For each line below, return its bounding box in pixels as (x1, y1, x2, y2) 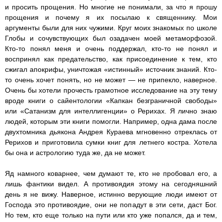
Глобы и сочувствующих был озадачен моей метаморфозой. (5, 34, 217, 43)
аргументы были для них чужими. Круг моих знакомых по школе (5, 24, 217, 32)
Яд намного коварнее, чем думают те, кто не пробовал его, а (5, 169, 217, 178)
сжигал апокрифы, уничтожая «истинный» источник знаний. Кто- (5, 65, 217, 74)
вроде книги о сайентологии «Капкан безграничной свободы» (5, 97, 217, 105)
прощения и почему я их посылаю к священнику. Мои (5, 13, 217, 22)
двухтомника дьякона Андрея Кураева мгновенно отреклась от (5, 128, 217, 136)
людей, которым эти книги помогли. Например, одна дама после (5, 117, 217, 126)
